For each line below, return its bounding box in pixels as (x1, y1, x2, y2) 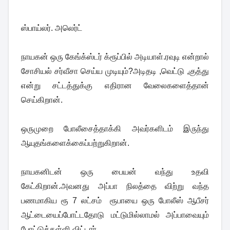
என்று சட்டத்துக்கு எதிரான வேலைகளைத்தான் (21, 81, 209, 90)
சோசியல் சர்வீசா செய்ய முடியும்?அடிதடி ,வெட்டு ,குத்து (21, 66, 209, 75)
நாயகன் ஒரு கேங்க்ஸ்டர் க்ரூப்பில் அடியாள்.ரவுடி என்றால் (21, 52, 209, 61)
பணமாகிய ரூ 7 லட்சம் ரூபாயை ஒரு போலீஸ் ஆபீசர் (21, 196, 209, 205)
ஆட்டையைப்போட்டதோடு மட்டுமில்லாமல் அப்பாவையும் (21, 210, 209, 219)
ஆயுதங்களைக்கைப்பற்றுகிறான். (21, 138, 129, 147)
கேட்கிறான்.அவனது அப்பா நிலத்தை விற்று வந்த (21, 181, 209, 190)
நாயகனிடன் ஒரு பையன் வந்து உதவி (21, 167, 209, 176)
